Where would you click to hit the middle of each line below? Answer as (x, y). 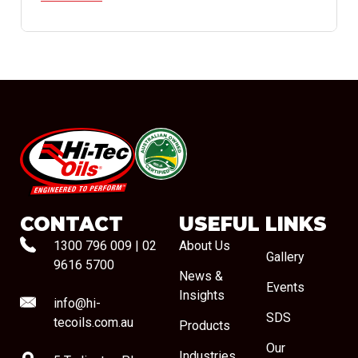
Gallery (285, 257)
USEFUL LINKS (253, 225)
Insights (202, 296)
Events (285, 288)
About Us (205, 246)
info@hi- (77, 304)
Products (205, 326)
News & (201, 276)
